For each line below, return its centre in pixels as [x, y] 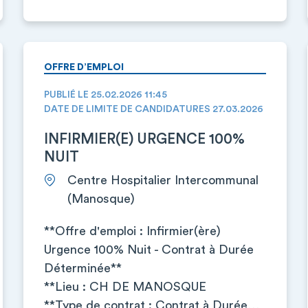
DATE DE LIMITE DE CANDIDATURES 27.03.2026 [153, 109]
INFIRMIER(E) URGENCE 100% [144, 139]
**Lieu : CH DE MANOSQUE [125, 287]
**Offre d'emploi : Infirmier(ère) [132, 231]
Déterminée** [82, 268]
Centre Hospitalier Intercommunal [163, 180]
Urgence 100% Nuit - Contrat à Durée [148, 250]
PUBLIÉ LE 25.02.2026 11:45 [105, 95]
